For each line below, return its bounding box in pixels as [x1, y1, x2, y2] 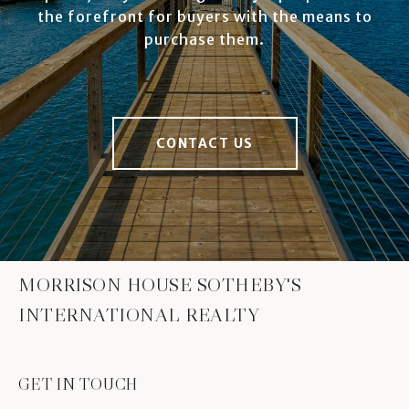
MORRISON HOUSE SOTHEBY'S [18, 272, 301, 297]
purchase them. [144, 29, 265, 48]
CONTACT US [155, 134, 254, 152]
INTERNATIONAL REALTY [18, 302, 259, 327]
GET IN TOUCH [18, 373, 138, 394]
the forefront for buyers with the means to [37, 6, 372, 26]
